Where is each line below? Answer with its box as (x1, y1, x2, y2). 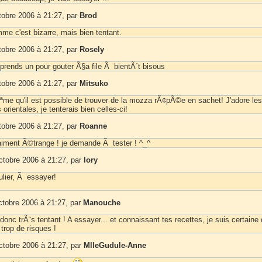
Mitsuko (80, 78, 108, 88)
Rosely (80, 44, 104, 54)
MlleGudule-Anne (84, 240, 146, 250)
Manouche (83, 198, 120, 207)
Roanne (80, 121, 107, 130)
